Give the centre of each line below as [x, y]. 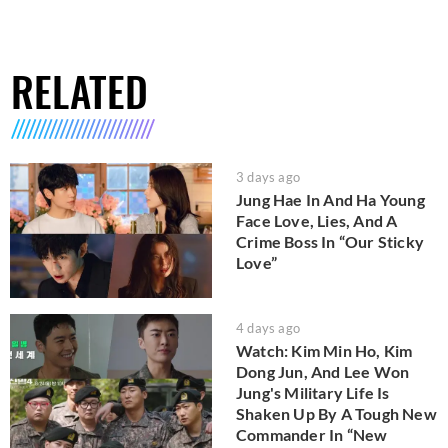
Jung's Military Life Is [313, 392]
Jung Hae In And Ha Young [330, 199]
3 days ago [268, 177]
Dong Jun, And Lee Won [323, 371]
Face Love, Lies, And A [317, 220]
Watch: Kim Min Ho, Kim [324, 350]
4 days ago [268, 327]
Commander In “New [312, 434]
